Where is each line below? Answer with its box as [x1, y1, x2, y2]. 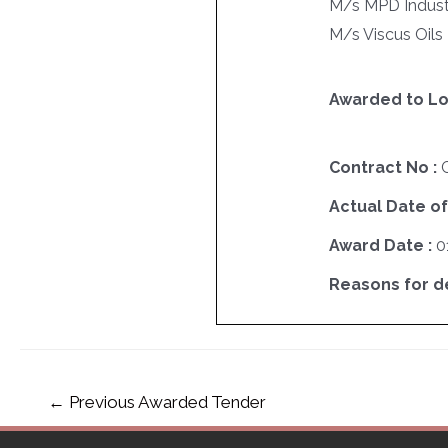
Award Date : [328, 235, 436, 255]
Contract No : [328, 157, 441, 177]
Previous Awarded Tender [64, 391, 266, 412]
